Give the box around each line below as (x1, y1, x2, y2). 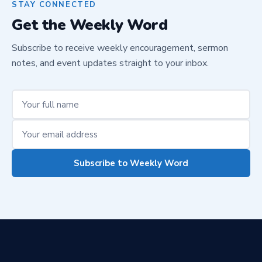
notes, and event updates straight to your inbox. (12, 57, 209, 70)
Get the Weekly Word (12, 15, 168, 35)
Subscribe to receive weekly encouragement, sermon (12, 42, 228, 54)
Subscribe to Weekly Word (74, 157, 188, 169)
